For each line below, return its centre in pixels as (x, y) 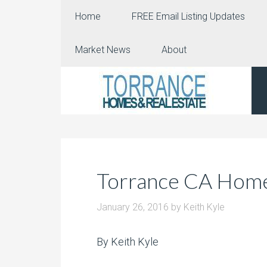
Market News (103, 50)
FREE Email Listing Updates (188, 16)
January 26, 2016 (133, 207)
